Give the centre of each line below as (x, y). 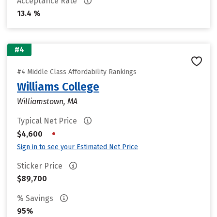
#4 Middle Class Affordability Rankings (77, 72)
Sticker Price (41, 166)
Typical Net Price (48, 121)
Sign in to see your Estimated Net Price (77, 147)
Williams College (58, 87)
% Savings (36, 198)
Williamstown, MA (47, 101)
